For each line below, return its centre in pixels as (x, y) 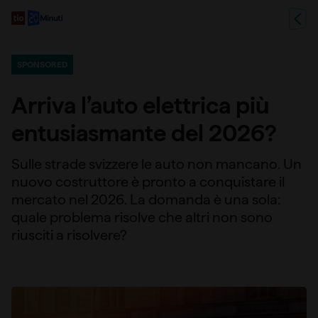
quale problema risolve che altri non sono (142, 217)
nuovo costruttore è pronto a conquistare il (148, 182)
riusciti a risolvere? (69, 235)
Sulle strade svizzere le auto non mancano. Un (157, 164)
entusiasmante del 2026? (144, 133)
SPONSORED (42, 65)
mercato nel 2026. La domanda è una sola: (146, 199)
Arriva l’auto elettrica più (140, 105)
